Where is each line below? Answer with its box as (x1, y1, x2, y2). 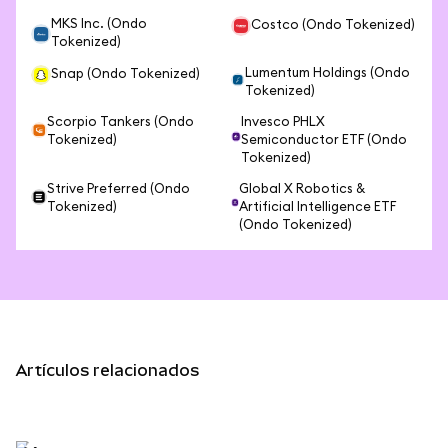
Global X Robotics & (239, 183, 366, 196)
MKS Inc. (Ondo (50, 18, 147, 31)
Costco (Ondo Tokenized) (250, 19, 415, 32)
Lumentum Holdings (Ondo (244, 67, 410, 80)
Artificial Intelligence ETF (239, 201, 397, 214)
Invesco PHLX (241, 116, 326, 129)
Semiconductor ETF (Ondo (241, 134, 408, 147)
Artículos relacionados (16, 361, 199, 379)
